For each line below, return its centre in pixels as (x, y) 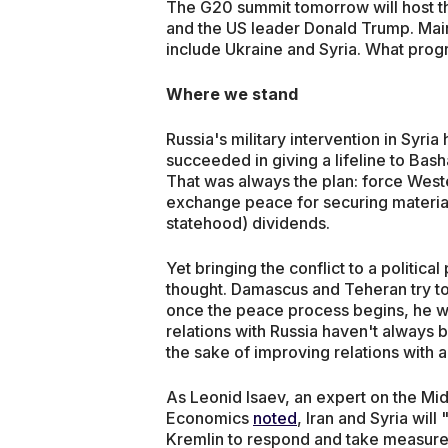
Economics (209, 417)
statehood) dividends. (248, 222)
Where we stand (232, 93)
